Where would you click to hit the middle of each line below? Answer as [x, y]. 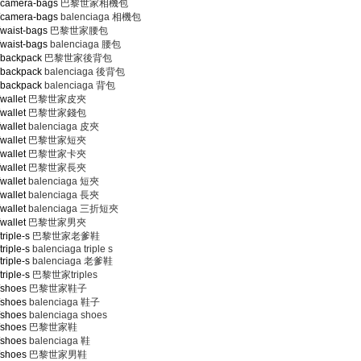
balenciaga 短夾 [62, 181]
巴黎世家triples [64, 275]
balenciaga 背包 [79, 85]
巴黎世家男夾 [56, 222]
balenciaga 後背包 [83, 72]
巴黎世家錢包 [56, 113]
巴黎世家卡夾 [56, 154]
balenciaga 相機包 [100, 17]
